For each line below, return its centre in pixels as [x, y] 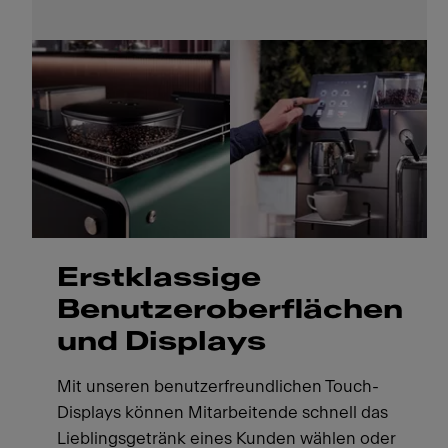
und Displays [161, 342]
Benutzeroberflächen [229, 310]
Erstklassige [158, 278]
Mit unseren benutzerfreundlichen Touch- [217, 387]
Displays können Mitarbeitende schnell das [222, 413]
